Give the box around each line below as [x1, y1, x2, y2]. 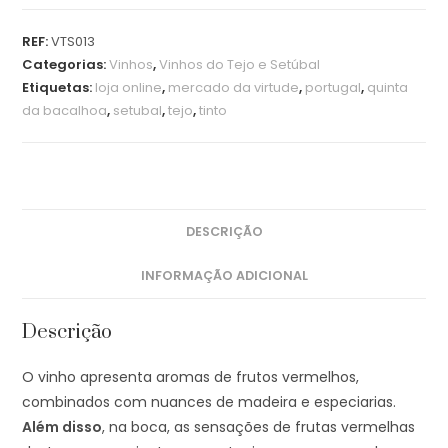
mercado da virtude [168, 78, 300, 98]
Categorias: [22, 55, 110, 75]
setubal [113, 101, 163, 121]
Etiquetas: [22, 78, 96, 98]
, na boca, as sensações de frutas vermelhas [102, 417, 416, 438]
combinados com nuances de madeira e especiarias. [22, 392, 397, 413]
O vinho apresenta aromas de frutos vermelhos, [22, 367, 360, 388]
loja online [95, 78, 163, 98]
